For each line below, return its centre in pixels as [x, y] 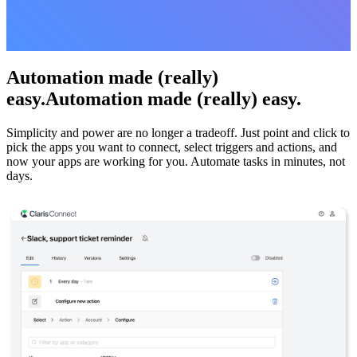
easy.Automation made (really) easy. [154, 98]
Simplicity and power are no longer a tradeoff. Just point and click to [178, 132]
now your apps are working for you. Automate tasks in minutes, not [176, 161]
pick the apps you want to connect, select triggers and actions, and [172, 147]
